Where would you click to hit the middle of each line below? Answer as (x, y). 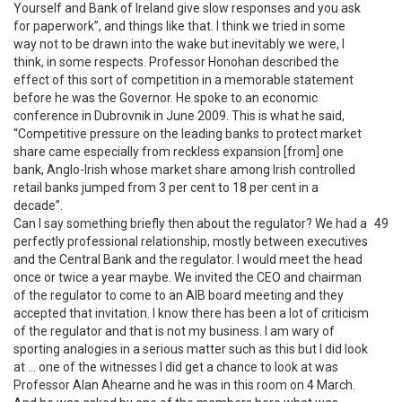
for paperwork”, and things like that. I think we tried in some (179, 26)
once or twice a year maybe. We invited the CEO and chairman (188, 277)
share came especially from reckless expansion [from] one (179, 152)
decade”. (38, 205)
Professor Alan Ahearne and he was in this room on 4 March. (184, 385)
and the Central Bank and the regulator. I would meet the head (188, 259)
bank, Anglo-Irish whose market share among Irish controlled (184, 170)
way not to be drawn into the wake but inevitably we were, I (179, 44)
